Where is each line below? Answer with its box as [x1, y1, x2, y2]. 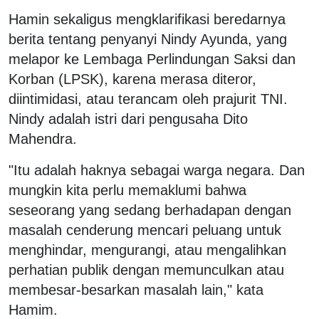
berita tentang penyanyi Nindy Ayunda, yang [9, 31, 287, 47]
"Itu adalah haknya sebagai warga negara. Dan [9, 162, 305, 178]
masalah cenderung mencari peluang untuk [9, 221, 281, 238]
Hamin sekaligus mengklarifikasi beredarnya [9, 11, 286, 27]
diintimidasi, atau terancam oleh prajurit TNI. [9, 90, 288, 107]
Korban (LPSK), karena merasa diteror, [9, 70, 256, 87]
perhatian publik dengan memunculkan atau [9, 261, 284, 278]
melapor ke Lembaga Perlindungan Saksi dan [9, 51, 296, 67]
